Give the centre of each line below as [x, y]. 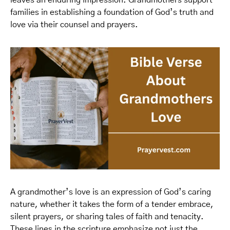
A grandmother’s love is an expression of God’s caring [111, 192]
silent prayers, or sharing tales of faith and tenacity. [107, 216]
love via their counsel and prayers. [74, 25]
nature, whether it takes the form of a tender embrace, [112, 204]
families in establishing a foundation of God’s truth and [112, 12]
